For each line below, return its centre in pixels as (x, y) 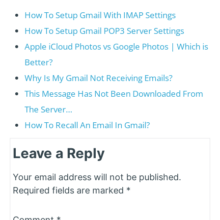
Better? (39, 62)
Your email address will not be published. (97, 177)
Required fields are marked (69, 190)
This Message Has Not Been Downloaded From (114, 93)
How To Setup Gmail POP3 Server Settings (104, 30)
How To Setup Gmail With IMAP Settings (100, 15)
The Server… (48, 109)
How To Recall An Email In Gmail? (87, 125)
